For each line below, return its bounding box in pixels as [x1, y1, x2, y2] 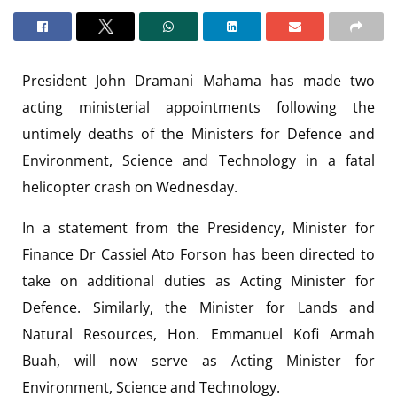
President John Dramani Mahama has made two [22, 70, 375, 90]
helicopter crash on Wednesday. [22, 176, 237, 197]
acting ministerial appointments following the [22, 97, 375, 117]
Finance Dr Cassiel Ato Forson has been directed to [22, 244, 375, 264]
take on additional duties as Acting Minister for [22, 270, 375, 291]
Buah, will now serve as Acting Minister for [22, 350, 375, 370]
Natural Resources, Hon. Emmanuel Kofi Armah [22, 323, 375, 344]
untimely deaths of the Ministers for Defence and [22, 123, 375, 144]
